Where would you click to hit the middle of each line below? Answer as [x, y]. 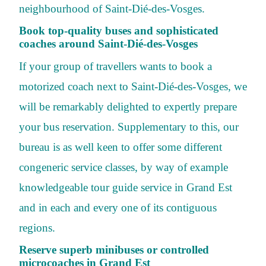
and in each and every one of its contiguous [118, 207]
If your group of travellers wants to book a [115, 66]
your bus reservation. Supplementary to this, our [129, 126]
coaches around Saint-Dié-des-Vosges [108, 44]
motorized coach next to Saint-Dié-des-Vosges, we [133, 86]
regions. [37, 227]
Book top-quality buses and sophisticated [119, 31]
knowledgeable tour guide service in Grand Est [126, 187]
